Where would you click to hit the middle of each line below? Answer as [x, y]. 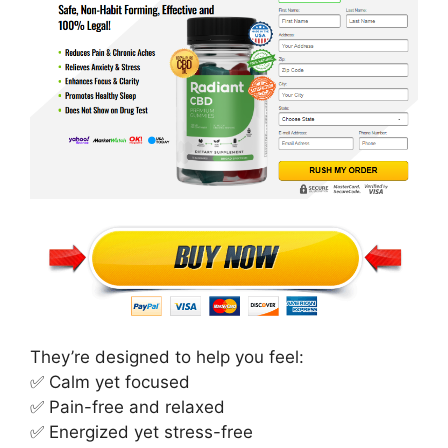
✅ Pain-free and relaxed [127, 406]
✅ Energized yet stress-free [141, 431]
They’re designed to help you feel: [167, 356]
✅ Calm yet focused [110, 381]
